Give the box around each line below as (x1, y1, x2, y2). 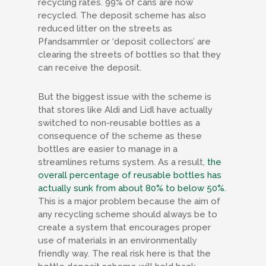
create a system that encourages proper (38, 222, 211, 233)
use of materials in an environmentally (38, 235, 197, 246)
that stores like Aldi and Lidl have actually (38, 104, 213, 115)
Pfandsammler (38, 36, 99, 47)
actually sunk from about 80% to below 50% (38, 183, 224, 194)
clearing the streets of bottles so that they (38, 49, 221, 60)
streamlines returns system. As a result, (38, 157, 207, 167)
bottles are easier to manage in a (38, 144, 178, 154)
